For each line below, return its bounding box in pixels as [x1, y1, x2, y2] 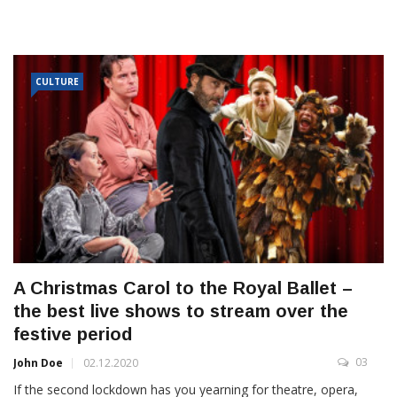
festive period [13, 324, 132, 345]
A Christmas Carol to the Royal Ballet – [13, 278, 353, 299]
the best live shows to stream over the [13, 301, 348, 322]
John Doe [13, 355, 63, 371]
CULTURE [35, 75, 79, 89]
